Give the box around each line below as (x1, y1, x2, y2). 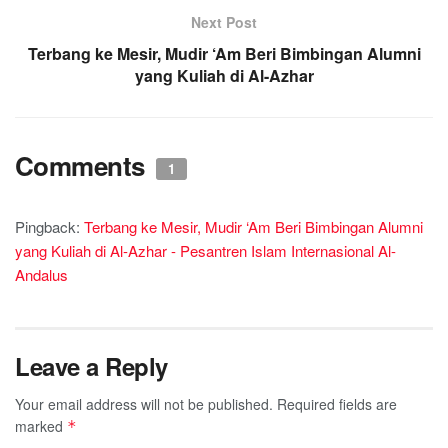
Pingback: (15, 215, 84, 237)
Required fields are (277, 393, 397, 414)
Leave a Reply (15, 348, 168, 383)
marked (15, 415, 67, 436)
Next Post (191, 11, 257, 32)
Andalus (15, 263, 68, 285)
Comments (15, 146, 152, 184)
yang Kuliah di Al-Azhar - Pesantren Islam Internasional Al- (15, 239, 396, 261)
